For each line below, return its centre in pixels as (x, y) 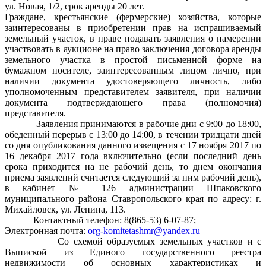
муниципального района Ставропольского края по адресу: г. (133, 198)
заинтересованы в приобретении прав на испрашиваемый (133, 27)
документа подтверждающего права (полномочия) (133, 102)
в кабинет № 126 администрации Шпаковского (133, 188)
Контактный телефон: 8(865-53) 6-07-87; (100, 220)
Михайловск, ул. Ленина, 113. (65, 209)
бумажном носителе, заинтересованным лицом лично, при (133, 70)
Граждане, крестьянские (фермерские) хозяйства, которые (133, 17)
